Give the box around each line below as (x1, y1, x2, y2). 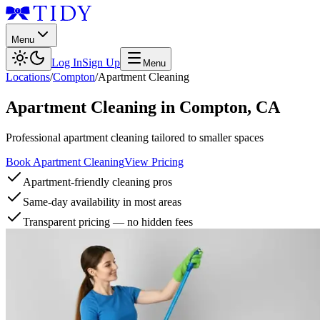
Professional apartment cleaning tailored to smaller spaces (6, 131, 264, 144)
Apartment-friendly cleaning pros (23, 175, 172, 188)
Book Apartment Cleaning (6, 155, 124, 168)
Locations (6, 71, 50, 83)
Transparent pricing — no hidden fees (23, 215, 193, 228)
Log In (51, 56, 82, 69)
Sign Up (82, 56, 120, 69)
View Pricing (124, 155, 184, 168)
